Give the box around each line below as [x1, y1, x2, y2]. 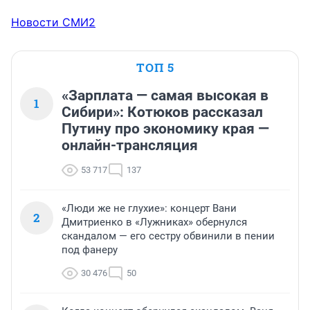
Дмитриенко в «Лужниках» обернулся [62, 216, 247, 229]
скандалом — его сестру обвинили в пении [62, 230, 275, 243]
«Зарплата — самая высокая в [62, 87, 268, 104]
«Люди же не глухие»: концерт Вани [62, 202, 237, 215]
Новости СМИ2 [11, 15, 95, 30]
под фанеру [62, 244, 118, 257]
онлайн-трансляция [62, 137, 198, 154]
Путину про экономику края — [62, 120, 269, 138]
